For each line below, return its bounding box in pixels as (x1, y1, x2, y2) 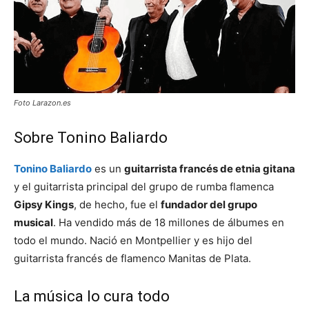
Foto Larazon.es (14, 98, 71, 108)
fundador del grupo (161, 198, 257, 212)
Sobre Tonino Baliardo (14, 129, 168, 147)
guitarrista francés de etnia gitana (124, 162, 295, 176)
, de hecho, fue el (74, 198, 161, 212)
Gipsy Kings (14, 198, 74, 212)
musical (14, 216, 53, 230)
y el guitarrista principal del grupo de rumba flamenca (14, 180, 274, 194)
